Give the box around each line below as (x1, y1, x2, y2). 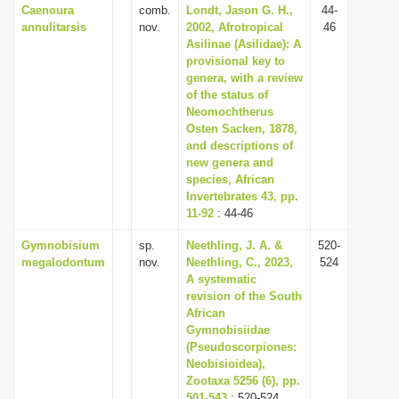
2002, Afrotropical (186, 20, 283, 34)
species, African (186, 173, 274, 186)
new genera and (186, 156, 273, 169)
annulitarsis (21, 20, 86, 34)
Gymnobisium (21, 239, 100, 252)
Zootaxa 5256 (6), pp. (186, 374, 300, 387)
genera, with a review (186, 71, 303, 85)
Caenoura (21, 4, 74, 17)
